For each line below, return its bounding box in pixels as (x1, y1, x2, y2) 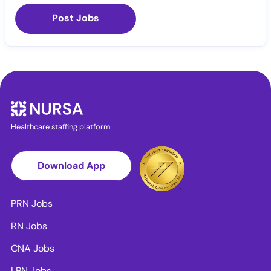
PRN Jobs (11, 197, 53, 210)
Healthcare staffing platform (11, 121, 110, 132)
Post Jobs (52, 11, 99, 24)
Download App (38, 158, 105, 172)
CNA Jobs (11, 241, 54, 255)
